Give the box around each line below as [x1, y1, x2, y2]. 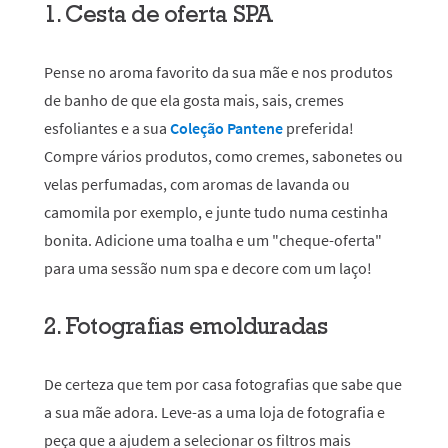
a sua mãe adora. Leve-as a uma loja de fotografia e [44, 402, 385, 422]
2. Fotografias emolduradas [44, 310, 328, 341]
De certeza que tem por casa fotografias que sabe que [44, 374, 402, 394]
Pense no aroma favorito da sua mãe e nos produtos [44, 62, 393, 82]
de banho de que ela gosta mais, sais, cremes [44, 90, 344, 110]
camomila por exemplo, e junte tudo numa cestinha [44, 202, 388, 222]
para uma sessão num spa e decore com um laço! [44, 258, 372, 278]
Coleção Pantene [170, 118, 283, 138]
